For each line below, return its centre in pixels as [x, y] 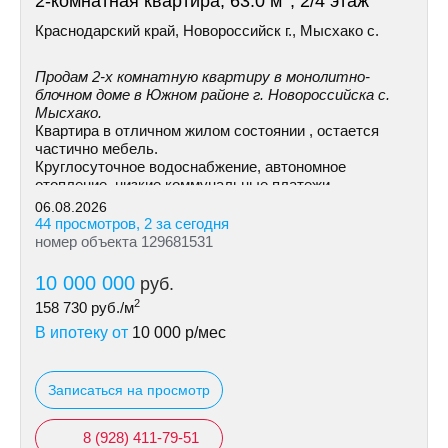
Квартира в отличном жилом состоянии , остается [207, 130]
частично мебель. [96, 148]
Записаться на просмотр [129, 390]
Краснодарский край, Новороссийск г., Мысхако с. [207, 30]
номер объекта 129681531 [124, 241]
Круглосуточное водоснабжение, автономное [190, 166]
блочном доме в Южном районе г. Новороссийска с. [212, 94]
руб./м [110, 307]
